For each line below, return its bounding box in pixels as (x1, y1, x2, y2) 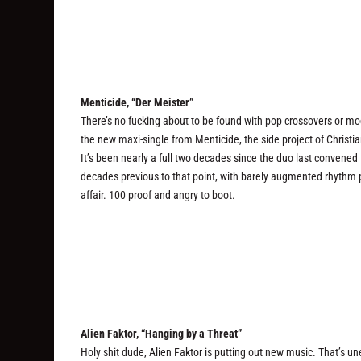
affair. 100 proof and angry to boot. (81, 188, 236, 201)
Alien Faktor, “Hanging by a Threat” (81, 326, 243, 340)
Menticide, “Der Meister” (81, 95, 194, 109)
